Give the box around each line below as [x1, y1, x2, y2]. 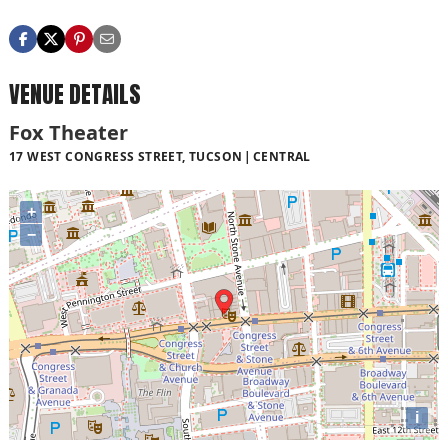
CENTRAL [252, 147, 311, 165]
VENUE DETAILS [9, 76, 141, 112]
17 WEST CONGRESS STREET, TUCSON [9, 147, 243, 165]
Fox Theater [9, 118, 128, 146]
